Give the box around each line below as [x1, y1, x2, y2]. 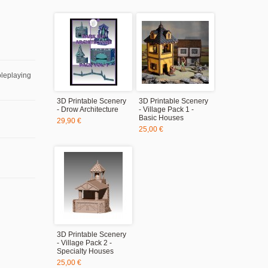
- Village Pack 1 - [139, 105, 194, 114]
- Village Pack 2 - [57, 239, 112, 247]
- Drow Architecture [57, 105, 118, 114]
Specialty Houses [57, 247, 114, 255]
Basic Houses [139, 114, 184, 122]
